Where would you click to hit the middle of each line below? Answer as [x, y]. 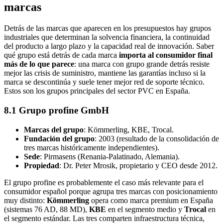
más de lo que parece [39, 64]
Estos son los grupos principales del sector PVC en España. [97, 91]
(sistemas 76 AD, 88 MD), [47, 209]
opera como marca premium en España [151, 200]
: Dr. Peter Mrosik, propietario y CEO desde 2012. [138, 165]
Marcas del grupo [54, 129]
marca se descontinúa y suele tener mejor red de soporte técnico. [104, 82]
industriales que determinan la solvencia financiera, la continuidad [107, 37]
